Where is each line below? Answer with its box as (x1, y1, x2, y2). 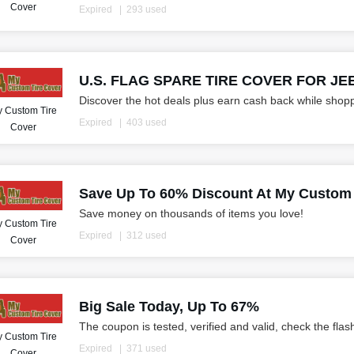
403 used (126, 117, 167, 129)
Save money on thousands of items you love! (78, 207, 303, 220)
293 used (126, 4, 167, 16)
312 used (126, 230, 167, 242)
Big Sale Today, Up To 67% (78, 299, 259, 315)
